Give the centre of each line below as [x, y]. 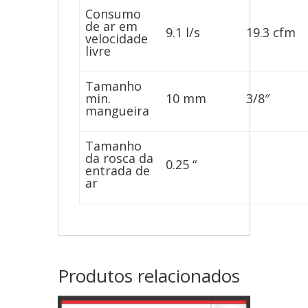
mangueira [118, 111]
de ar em [112, 26]
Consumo [113, 14]
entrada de [118, 171]
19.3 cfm [271, 33]
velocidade [117, 39]
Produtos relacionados [149, 276]
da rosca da [120, 158]
